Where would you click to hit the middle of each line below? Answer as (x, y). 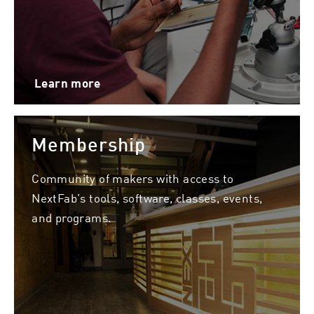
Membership (89, 144)
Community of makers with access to (133, 178)
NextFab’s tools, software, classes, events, (147, 197)
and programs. (72, 217)
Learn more (67, 83)
